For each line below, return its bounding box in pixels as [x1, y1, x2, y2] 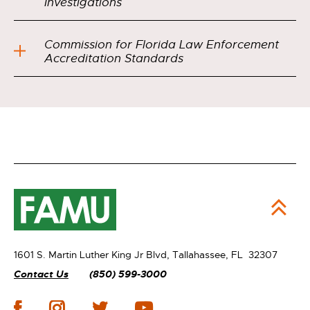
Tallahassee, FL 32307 [172, 248, 277, 261]
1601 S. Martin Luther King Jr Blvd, [14, 248, 172, 261]
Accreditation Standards [44, 51, 183, 66]
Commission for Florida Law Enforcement [44, 37, 279, 52]
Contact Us [14, 267, 69, 280]
